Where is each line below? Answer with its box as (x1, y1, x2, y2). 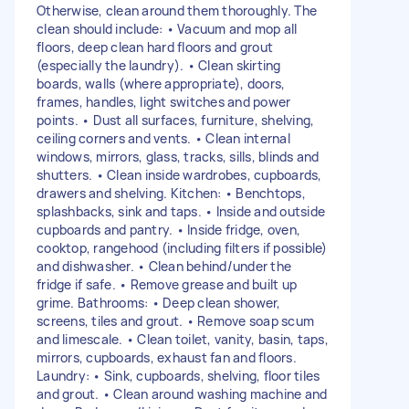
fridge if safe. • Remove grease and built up (37, 275, 297, 293)
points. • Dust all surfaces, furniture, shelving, (37, 110, 315, 129)
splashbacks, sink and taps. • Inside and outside (37, 202, 325, 220)
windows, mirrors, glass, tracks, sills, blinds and (37, 147, 320, 165)
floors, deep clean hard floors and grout (37, 37, 273, 56)
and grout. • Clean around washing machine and (37, 384, 328, 403)
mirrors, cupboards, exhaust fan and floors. (37, 348, 297, 366)
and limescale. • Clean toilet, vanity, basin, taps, (37, 330, 329, 348)
